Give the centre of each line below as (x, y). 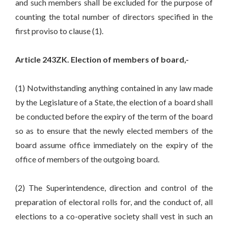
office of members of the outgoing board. (87, 159)
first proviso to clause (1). (59, 31)
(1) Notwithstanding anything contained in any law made (114, 88)
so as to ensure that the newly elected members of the (114, 131)
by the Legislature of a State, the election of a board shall (114, 102)
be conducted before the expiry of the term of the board (114, 117)
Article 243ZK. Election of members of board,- (102, 60)
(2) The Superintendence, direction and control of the (114, 188)
